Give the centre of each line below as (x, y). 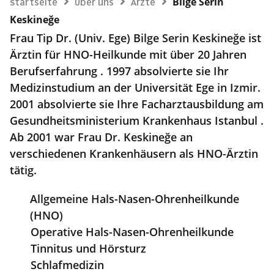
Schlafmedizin (67, 265)
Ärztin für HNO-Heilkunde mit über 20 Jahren (128, 55)
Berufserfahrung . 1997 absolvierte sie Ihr (119, 71)
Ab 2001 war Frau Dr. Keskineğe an (101, 137)
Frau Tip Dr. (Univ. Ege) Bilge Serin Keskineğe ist (135, 38)
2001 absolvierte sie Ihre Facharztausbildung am (137, 104)
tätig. (23, 170)
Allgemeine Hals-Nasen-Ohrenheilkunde (134, 199)
